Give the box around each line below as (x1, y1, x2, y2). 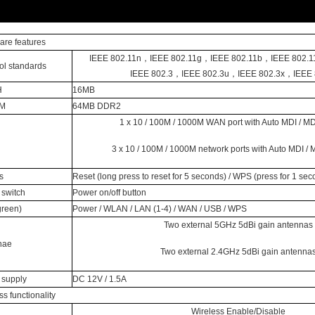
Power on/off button (72, 187, 146, 198)
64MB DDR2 (72, 101, 121, 111)
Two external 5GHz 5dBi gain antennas (163, 219, 313, 230)
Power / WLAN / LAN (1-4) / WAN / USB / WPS (72, 203, 247, 214)
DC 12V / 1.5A (72, 274, 127, 284)
